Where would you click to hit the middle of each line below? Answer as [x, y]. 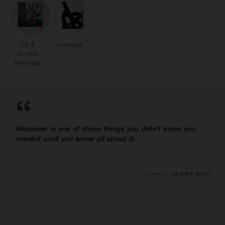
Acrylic [28, 53]
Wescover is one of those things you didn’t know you [105, 128]
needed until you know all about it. [75, 138]
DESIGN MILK [191, 174]
